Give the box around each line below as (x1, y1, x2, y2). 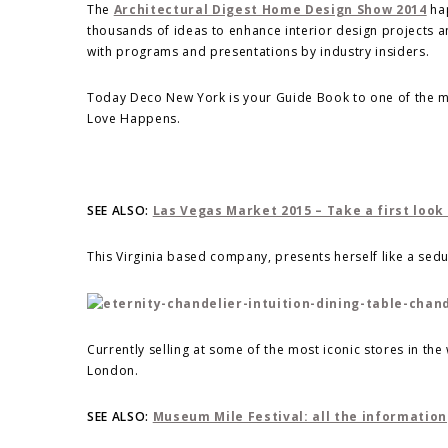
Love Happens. (87, 109, 181, 127)
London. (87, 362, 139, 380)
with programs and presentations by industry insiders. (87, 42, 430, 60)
